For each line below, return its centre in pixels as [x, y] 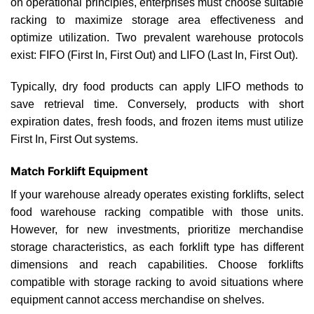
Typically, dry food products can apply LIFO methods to [157, 87]
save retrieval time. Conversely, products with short [157, 104]
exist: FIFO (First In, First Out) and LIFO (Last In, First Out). [154, 55]
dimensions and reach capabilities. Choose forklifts [157, 265]
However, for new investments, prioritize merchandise [157, 230]
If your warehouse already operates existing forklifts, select [157, 195]
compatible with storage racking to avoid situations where [157, 282]
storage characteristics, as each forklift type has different [157, 247]
